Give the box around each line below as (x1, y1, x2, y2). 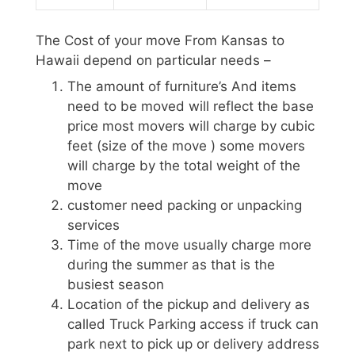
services (67, 217, 120, 234)
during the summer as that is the (67, 257, 275, 273)
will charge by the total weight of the (67, 158, 300, 174)
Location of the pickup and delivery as (67, 296, 310, 313)
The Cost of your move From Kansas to (36, 32, 284, 48)
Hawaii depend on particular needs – (36, 52, 271, 68)
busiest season (67, 277, 164, 293)
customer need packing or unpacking (67, 197, 302, 214)
